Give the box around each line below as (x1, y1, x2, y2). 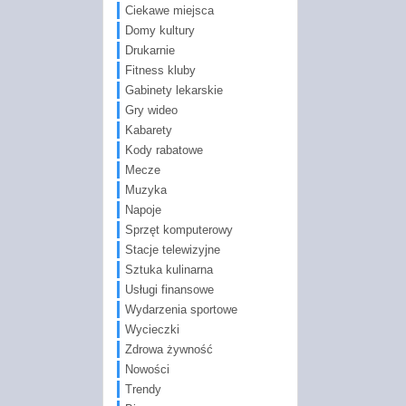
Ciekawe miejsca (124, 3, 214, 17)
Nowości (124, 362, 169, 376)
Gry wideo (124, 102, 178, 117)
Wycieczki (124, 322, 179, 336)
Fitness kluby (124, 63, 196, 77)
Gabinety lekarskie (124, 82, 223, 97)
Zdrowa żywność (124, 342, 213, 356)
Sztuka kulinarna (124, 262, 213, 276)
